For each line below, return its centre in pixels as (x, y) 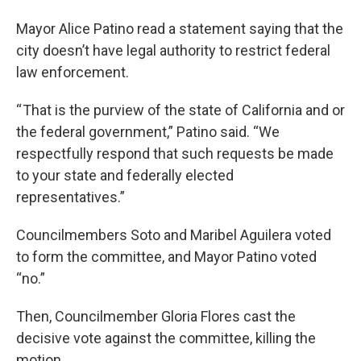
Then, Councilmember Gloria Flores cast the (156, 317)
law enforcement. (73, 73)
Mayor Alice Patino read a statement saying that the (180, 29)
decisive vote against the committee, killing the (166, 338)
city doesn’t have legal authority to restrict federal (173, 51)
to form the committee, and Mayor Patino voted (166, 257)
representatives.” (71, 197)
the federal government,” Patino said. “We (148, 132)
